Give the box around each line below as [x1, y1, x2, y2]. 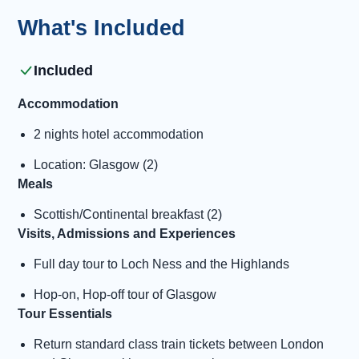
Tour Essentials [18, 307, 112, 321]
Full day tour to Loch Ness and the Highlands [34, 257, 289, 272]
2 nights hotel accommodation [34, 127, 207, 142]
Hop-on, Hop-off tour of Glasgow [34, 288, 216, 302]
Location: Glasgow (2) [34, 158, 158, 172]
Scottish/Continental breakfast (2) [34, 208, 222, 222]
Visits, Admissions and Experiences [18, 227, 236, 241]
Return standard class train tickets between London [34, 337, 324, 352]
